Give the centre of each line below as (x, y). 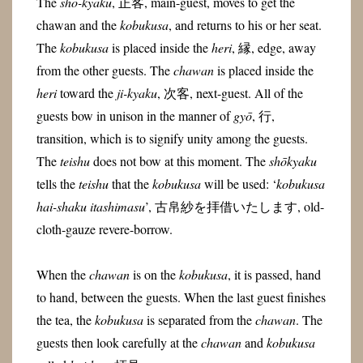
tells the (57, 183)
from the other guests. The (105, 70)
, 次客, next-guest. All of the (230, 92)
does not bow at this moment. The (179, 160)
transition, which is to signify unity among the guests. (172, 138)
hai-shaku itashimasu (90, 206)
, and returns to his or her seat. (245, 24)
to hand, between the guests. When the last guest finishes (181, 297)
